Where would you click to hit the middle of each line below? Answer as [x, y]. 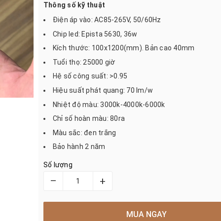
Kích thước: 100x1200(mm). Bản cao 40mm [124, 48]
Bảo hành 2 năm [79, 147]
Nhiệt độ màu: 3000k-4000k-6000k [109, 104]
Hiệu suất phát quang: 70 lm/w [103, 90]
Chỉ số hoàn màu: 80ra [89, 119]
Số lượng [58, 165]
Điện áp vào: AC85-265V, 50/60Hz [107, 20]
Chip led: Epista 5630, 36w [95, 34]
